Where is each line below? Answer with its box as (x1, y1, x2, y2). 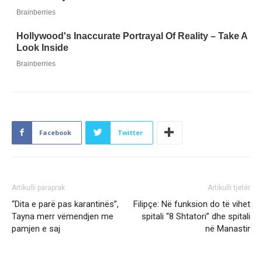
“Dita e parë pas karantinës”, (12, 198, 119, 209)
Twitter (118, 127, 143, 137)
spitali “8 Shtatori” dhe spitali (142, 211, 250, 222)
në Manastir (205, 223, 250, 234)
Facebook (39, 127, 71, 137)
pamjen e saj (12, 223, 60, 234)
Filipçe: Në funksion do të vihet (133, 198, 250, 209)
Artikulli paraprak (12, 183, 65, 192)
